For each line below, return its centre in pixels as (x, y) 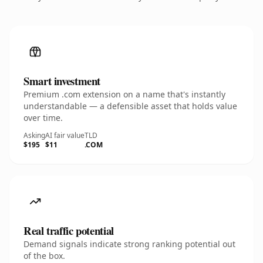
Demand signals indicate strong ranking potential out (129, 244)
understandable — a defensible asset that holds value (130, 106)
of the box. (44, 256)
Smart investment (62, 81)
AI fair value (65, 135)
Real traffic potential (69, 230)
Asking (34, 135)
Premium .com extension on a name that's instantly (124, 94)
